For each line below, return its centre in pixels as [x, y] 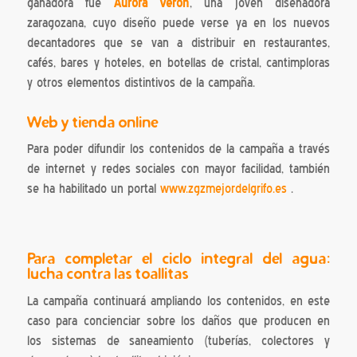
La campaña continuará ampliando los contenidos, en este [178, 301]
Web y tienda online [92, 122]
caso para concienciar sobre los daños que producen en [178, 321]
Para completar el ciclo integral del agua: [178, 258]
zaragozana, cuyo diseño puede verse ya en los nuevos [178, 23]
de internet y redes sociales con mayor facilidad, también [178, 169]
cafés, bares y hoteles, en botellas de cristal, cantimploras [178, 63]
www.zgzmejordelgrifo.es [223, 189]
